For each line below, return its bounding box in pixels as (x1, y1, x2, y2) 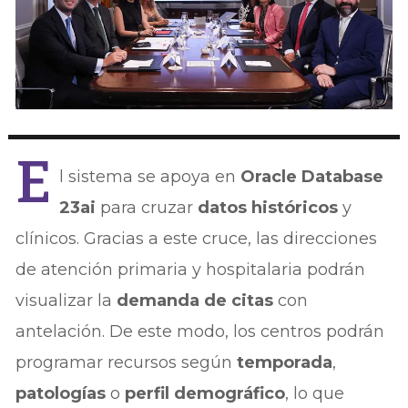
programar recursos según (15, 352, 238, 372)
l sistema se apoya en (59, 166, 241, 187)
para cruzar (96, 197, 199, 218)
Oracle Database (240, 166, 384, 187)
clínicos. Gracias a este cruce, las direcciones (15, 228, 378, 249)
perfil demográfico (125, 382, 286, 403)
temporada (237, 352, 333, 372)
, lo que (285, 382, 345, 403)
